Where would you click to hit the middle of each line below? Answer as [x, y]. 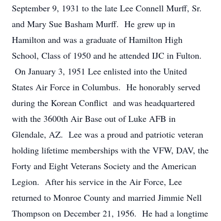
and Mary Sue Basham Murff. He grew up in [93, 24]
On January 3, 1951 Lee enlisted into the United [99, 71]
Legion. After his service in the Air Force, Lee [97, 182]
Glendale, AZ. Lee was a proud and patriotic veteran [108, 134]
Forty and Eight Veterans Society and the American [104, 166]
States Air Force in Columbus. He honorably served [106, 87]
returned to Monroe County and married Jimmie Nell [107, 197]
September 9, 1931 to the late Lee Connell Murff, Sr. [107, 8]
